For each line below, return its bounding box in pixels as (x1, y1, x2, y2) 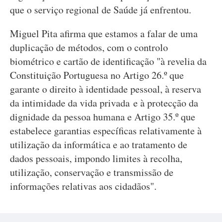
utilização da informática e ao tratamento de (10, 138, 187, 151)
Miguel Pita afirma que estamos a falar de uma (10, 27, 198, 40)
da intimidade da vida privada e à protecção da (10, 96, 198, 110)
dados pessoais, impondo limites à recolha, (10, 152, 182, 165)
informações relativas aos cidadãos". (10, 179, 157, 193)
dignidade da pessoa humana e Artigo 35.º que (10, 110, 195, 123)
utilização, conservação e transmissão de (10, 166, 173, 179)
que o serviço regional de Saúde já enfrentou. (10, 3, 191, 16)
